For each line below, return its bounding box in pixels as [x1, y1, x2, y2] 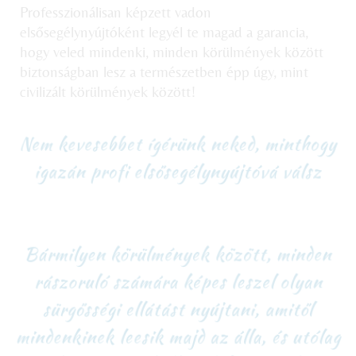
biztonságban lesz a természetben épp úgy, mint [20, 53, 308, 72]
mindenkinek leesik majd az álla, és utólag [22, 311, 334, 337]
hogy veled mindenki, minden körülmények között [20, 33, 323, 52]
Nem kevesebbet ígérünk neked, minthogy [26, 127, 330, 153]
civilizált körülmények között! [20, 73, 195, 91]
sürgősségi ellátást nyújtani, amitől [48, 285, 308, 311]
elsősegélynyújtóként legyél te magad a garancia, [20, 14, 308, 32]
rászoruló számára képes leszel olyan [40, 259, 316, 284]
